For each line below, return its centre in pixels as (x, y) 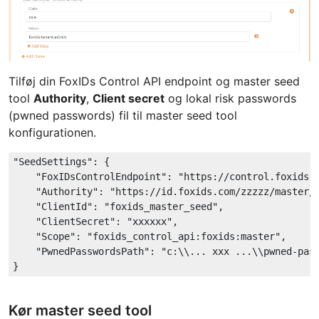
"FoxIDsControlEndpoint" (101, 176)
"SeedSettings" (52, 161)
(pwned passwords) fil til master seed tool (123, 115)
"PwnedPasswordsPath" (92, 251)
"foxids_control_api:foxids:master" (183, 236)
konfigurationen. (52, 132)
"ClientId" (64, 206)
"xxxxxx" (149, 221)
